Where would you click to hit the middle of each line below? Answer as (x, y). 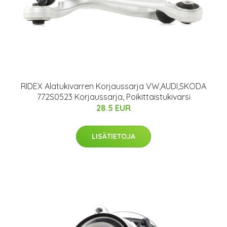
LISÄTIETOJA (113, 136)
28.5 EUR (113, 108)
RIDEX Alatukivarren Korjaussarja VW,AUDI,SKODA (113, 86)
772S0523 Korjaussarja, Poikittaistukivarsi (113, 97)
